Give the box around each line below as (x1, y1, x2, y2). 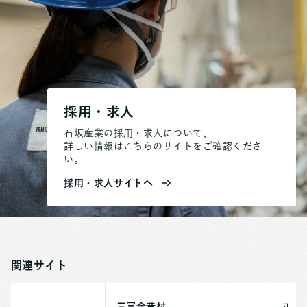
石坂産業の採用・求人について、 (64, 127, 213, 138)
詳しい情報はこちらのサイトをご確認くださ (64, 140, 262, 151)
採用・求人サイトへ (64, 177, 153, 188)
